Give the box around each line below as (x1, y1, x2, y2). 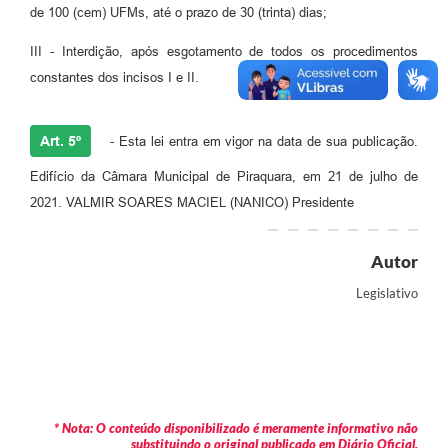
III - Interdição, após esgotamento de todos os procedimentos (30, 43, 418, 59)
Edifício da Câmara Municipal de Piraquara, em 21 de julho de (30, 168, 418, 184)
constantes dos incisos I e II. (30, 69, 199, 85)
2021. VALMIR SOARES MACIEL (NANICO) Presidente (30, 194, 354, 210)
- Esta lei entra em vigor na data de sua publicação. (105, 133, 418, 149)
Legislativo (356, 284, 418, 301)
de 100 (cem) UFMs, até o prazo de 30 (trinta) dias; (30, 4, 327, 20)
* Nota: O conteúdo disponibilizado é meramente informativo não (54, 420, 418, 437)
